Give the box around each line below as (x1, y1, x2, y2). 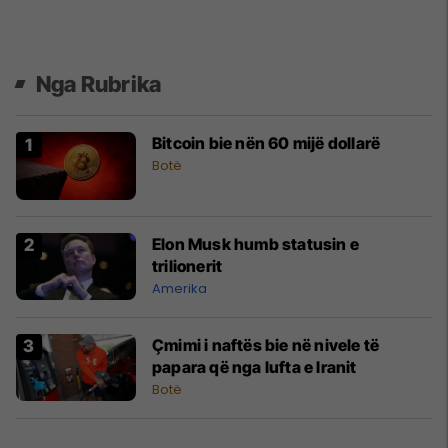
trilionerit (152, 255, 223, 276)
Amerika (152, 278, 207, 298)
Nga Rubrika (36, 71, 162, 98)
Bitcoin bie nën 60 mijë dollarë (152, 133, 381, 154)
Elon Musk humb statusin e (152, 233, 359, 254)
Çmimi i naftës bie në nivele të (152, 334, 380, 355)
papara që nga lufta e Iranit (152, 356, 357, 377)
